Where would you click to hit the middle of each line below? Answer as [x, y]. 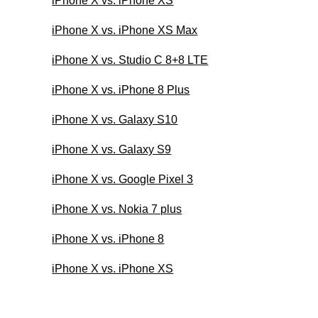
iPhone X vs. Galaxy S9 [112, 149]
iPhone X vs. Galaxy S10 [115, 119]
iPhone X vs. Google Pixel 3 [123, 179]
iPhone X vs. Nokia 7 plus [117, 209]
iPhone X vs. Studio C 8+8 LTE [130, 60]
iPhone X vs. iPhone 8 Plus [121, 89]
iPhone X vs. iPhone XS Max [125, 30]
